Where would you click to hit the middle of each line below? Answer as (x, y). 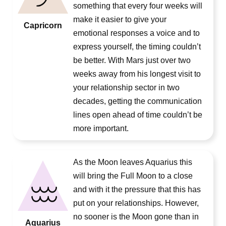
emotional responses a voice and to (136, 33)
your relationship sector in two (126, 88)
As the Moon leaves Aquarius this (133, 162)
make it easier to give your (120, 19)
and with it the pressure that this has (137, 189)
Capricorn (43, 25)
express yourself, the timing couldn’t (137, 47)
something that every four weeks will (138, 6)
